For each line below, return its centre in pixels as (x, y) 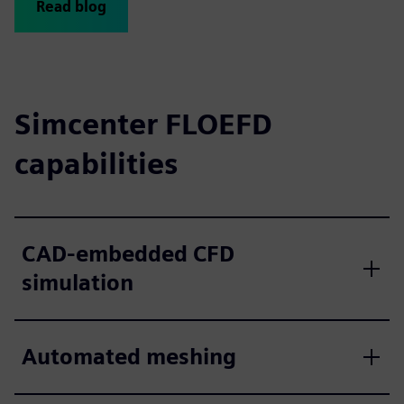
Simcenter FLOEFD (143, 124)
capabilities (96, 164)
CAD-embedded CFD (128, 254)
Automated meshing (129, 357)
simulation (78, 283)
